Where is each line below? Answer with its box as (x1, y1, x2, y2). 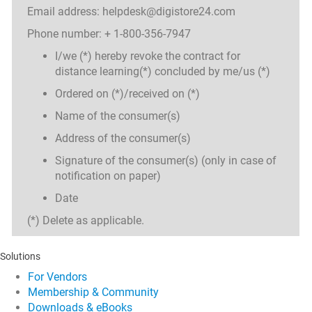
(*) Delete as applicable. (27, 214, 144, 227)
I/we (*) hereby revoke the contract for (55, 49, 240, 63)
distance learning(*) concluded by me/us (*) (55, 65, 270, 78)
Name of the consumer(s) (55, 109, 180, 123)
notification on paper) (55, 169, 161, 182)
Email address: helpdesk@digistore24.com (27, 5, 235, 18)
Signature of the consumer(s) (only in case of (55, 154, 276, 167)
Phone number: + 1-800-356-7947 (27, 27, 191, 40)
